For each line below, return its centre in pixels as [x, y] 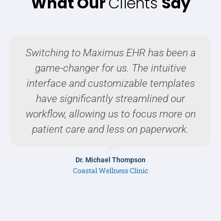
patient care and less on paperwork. [110, 129]
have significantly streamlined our [110, 99]
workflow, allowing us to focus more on [110, 114]
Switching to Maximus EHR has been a [110, 53]
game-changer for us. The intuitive [110, 68]
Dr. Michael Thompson [110, 160]
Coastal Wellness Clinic [110, 170]
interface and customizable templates [110, 83]
